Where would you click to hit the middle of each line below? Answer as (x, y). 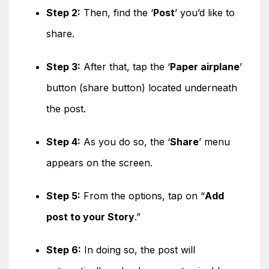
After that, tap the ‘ (125, 67)
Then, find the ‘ (117, 13)
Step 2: (63, 13)
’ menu (214, 142)
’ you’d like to (205, 13)
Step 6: (64, 250)
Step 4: (63, 142)
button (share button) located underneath (142, 88)
